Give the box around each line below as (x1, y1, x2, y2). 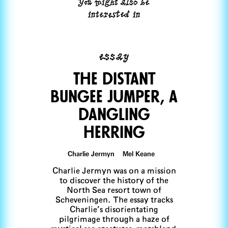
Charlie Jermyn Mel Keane (67, 150, 161, 158)
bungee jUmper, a (50, 89, 178, 105)
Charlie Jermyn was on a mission (52, 166, 176, 175)
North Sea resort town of (67, 186, 161, 194)
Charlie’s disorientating (70, 205, 158, 214)
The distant (73, 71, 155, 88)
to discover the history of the (60, 176, 168, 185)
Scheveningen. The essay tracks (55, 195, 173, 204)
